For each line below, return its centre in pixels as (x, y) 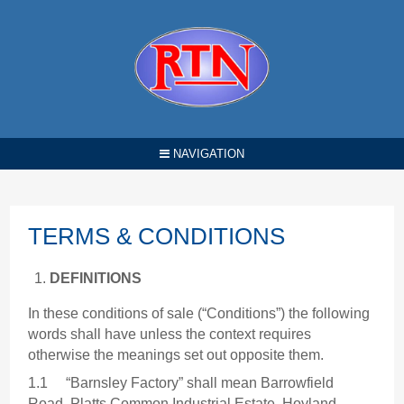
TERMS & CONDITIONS (157, 237)
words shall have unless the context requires (170, 335)
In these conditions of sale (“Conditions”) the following (199, 314)
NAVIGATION (207, 154)
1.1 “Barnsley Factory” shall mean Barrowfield (181, 383)
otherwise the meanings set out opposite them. (176, 355)
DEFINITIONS (96, 279)
